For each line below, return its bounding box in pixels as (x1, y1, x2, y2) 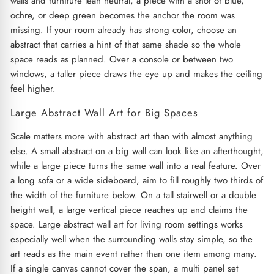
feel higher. (10, 81, 56, 95)
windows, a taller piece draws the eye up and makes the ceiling (10, 67, 262, 81)
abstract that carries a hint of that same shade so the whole (10, 37, 241, 51)
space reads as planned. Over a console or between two (10, 52, 233, 66)
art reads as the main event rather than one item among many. (10, 246, 257, 261)
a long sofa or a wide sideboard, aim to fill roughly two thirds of (10, 173, 263, 187)
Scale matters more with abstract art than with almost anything (10, 129, 253, 143)
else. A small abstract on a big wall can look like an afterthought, (10, 144, 264, 158)
